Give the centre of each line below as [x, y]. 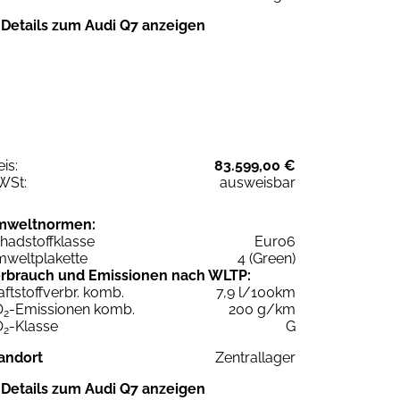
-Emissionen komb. [72, 309]
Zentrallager [255, 357]
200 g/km [262, 309]
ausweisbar [258, 182]
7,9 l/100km [256, 292]
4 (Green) [267, 258]
